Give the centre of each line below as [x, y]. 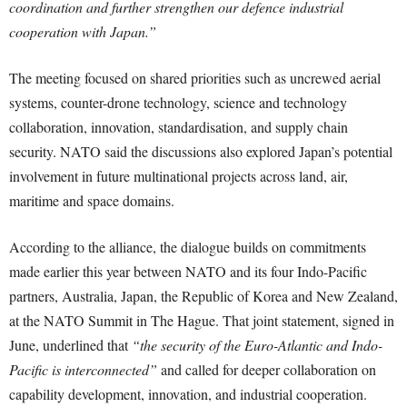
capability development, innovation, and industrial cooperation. [188, 394]
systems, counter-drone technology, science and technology [178, 103]
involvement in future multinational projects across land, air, [179, 176]
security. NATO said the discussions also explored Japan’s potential [201, 152]
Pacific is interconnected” [83, 370]
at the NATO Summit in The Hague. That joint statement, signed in [202, 321]
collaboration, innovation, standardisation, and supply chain [179, 127]
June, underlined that [70, 345]
